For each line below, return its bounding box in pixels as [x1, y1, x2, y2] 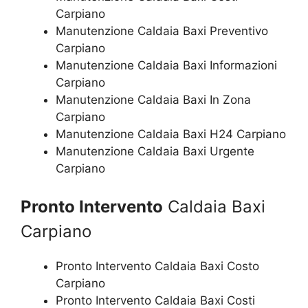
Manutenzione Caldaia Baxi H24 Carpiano [56, 126, 286, 141]
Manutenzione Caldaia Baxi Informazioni [56, 58, 277, 72]
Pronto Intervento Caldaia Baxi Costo [56, 259, 259, 273]
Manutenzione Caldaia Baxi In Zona [56, 92, 251, 107]
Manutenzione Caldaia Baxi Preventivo [56, 23, 268, 38]
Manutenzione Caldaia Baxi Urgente [56, 144, 254, 158]
